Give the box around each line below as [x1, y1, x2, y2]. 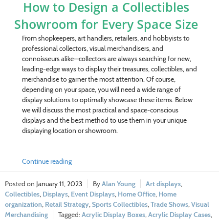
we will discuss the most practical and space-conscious [22, 105, 178, 114]
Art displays [146, 179, 181, 188]
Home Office [118, 189, 155, 198]
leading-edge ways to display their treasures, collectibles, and [22, 64, 197, 73]
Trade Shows [151, 199, 188, 209]
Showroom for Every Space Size [14, 15, 198, 32]
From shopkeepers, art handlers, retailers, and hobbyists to [22, 33, 190, 43]
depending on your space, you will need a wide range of [22, 85, 181, 94]
